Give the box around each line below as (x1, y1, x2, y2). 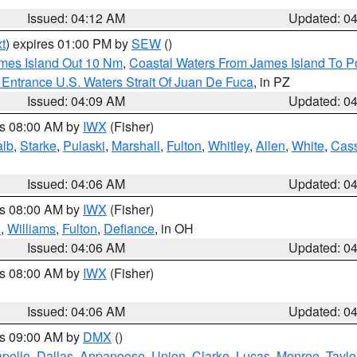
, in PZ (253, 73, 290, 91)
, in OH (155, 219, 194, 237)
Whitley (208, 136, 249, 155)
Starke (20, 136, 57, 155)
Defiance (104, 219, 155, 237)
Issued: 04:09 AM (27, 92, 126, 110)
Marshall (112, 136, 160, 155)
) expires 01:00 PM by (6, 34, 131, 53)
